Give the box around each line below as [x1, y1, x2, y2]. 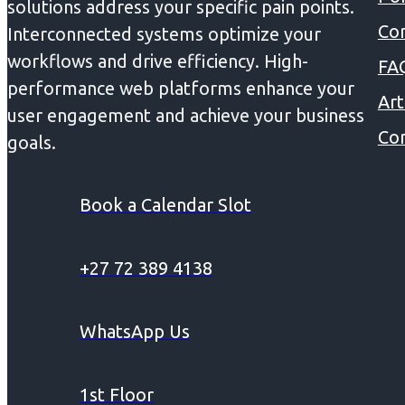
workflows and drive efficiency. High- [7, 50, 308, 71]
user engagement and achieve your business [7, 104, 364, 126]
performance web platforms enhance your [7, 77, 354, 99]
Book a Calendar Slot [80, 194, 251, 216]
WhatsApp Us [80, 321, 190, 343]
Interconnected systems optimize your [7, 23, 321, 44]
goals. [7, 131, 56, 153]
